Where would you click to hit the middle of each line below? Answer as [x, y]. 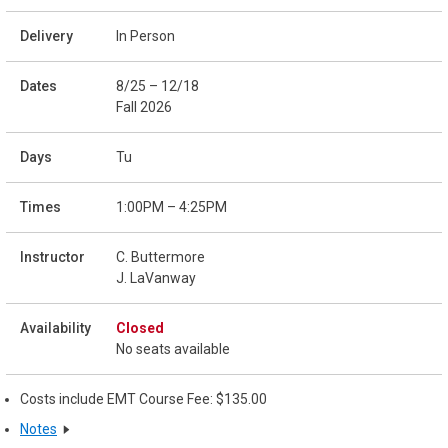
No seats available [173, 349]
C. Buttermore [160, 257]
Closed [140, 328]
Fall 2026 [144, 107]
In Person [145, 36]
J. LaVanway [156, 278]
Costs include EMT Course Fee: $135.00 [143, 399]
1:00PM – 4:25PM [171, 207]
